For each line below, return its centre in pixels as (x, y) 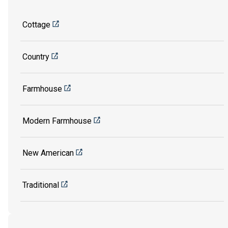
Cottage (36, 24)
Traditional (41, 185)
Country (36, 56)
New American (48, 153)
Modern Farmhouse (57, 121)
